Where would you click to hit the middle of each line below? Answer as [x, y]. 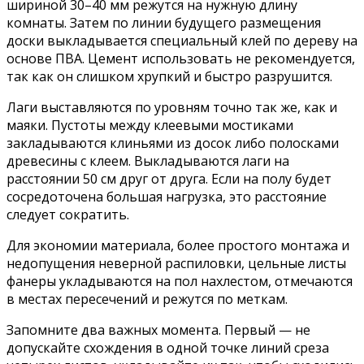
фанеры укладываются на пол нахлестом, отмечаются [180, 281]
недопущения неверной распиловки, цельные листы [176, 263]
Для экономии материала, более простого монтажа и [178, 245]
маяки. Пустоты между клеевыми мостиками [150, 125]
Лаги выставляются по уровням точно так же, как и [172, 107]
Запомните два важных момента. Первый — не [158, 329]
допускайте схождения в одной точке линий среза [168, 347]
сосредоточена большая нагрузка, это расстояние [167, 196]
